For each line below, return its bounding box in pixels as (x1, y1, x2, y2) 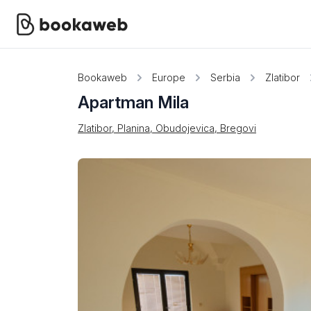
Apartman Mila (78, 92, 189, 112)
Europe (152, 72, 185, 83)
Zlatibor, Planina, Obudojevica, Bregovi (78, 122, 256, 134)
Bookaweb (78, 72, 127, 83)
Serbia (210, 72, 240, 83)
